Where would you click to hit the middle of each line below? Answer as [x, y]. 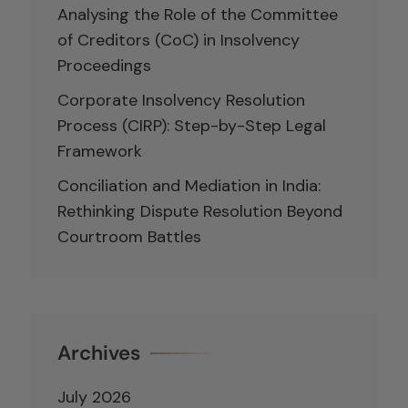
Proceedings [104, 65]
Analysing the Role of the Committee [198, 14]
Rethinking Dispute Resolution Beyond [200, 211]
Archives [99, 352]
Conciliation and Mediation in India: [189, 185]
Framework [100, 151]
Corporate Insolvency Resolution [181, 100]
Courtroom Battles [129, 236]
